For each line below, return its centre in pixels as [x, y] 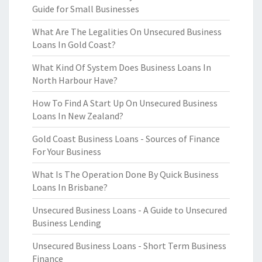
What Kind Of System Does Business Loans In [122, 67]
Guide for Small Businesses [86, 9]
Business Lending [67, 223]
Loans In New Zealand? [78, 116]
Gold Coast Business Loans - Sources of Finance [126, 139]
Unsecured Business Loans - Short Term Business [129, 246]
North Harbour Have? [75, 80]
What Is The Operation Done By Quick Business [125, 174]
